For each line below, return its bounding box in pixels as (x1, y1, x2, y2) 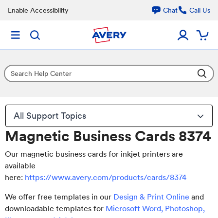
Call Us (189, 6, 210, 14)
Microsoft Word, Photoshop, (104, 204, 205, 213)
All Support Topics (14, 110, 87, 121)
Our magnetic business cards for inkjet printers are (5, 149, 183, 159)
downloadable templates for (5, 204, 104, 213)
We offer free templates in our (5, 192, 111, 201)
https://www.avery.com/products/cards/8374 (25, 173, 186, 182)
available (5, 161, 36, 170)
